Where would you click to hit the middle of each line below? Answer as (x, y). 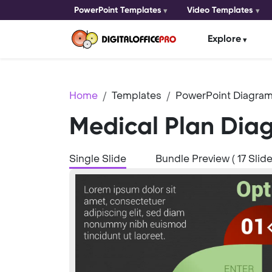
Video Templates (220, 10)
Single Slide (98, 158)
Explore (224, 39)
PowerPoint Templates (118, 10)
